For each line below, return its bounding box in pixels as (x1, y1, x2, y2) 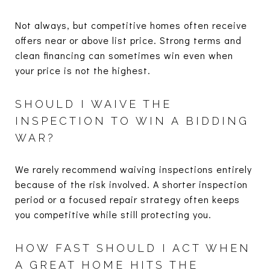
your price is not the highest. (15, 63, 151, 77)
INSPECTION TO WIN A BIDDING (15, 114, 249, 127)
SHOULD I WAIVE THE (15, 97, 172, 110)
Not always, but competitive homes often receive (15, 18, 247, 31)
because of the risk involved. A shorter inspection (15, 177, 248, 190)
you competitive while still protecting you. (15, 207, 212, 221)
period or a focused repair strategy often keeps (15, 192, 240, 206)
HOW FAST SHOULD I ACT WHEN (15, 241, 251, 254)
